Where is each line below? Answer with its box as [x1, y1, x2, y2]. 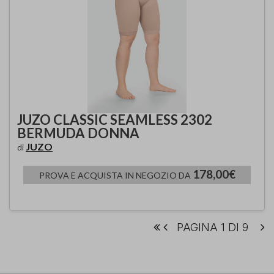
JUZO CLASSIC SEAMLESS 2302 [17, 111, 212, 128]
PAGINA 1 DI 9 [177, 220, 248, 234]
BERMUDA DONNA [17, 124, 139, 141]
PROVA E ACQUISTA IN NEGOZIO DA [39, 169, 193, 180]
